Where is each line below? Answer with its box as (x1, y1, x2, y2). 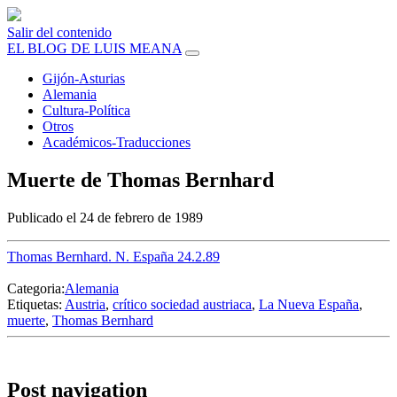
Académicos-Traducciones (43, 135, 191, 150)
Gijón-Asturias (43, 71, 125, 86)
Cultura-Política (43, 103, 130, 118)
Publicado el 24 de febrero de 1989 (7, 209, 203, 225)
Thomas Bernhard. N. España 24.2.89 (7, 248, 220, 264)
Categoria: (7, 280, 65, 296)
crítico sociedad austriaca (113, 296, 252, 312)
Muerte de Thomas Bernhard (7, 167, 274, 191)
